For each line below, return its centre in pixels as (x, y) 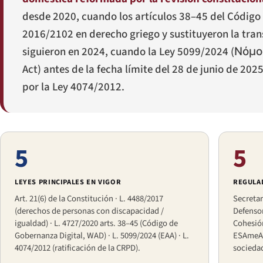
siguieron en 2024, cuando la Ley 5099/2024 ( (128, 52)
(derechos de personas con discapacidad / (89, 211)
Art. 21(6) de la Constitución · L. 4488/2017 (89, 199)
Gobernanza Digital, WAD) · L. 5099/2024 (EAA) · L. (102, 236)
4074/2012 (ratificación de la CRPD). (77, 248)
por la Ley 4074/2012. (73, 87)
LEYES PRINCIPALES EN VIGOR (68, 182)
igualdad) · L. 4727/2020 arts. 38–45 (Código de (96, 224)
